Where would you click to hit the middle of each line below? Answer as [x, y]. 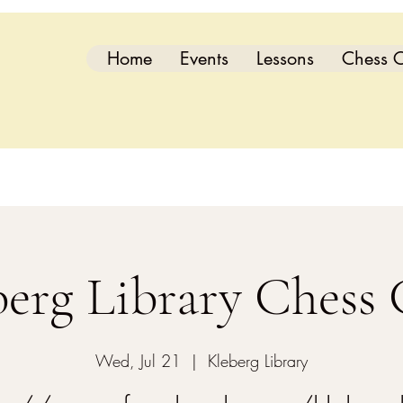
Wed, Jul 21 [138, 361]
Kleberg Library [258, 361]
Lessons [285, 58]
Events [204, 58]
